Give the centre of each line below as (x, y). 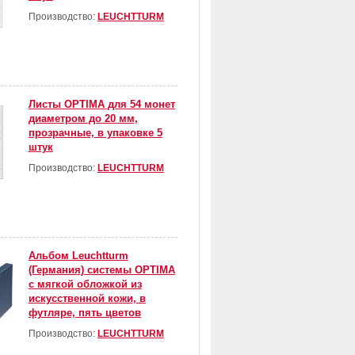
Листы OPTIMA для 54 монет (101, 105)
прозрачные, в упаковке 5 (95, 133)
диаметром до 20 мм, (83, 119)
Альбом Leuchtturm (78, 256)
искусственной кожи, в (87, 299)
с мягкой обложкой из (85, 284)
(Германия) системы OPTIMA (101, 270)
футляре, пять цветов (84, 313)
